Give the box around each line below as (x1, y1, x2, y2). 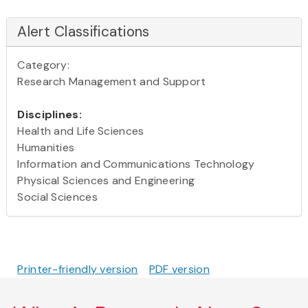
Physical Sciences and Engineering (17, 173, 195, 188)
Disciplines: (17, 107, 82, 122)
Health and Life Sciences (17, 123, 144, 138)
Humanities (17, 140, 75, 155)
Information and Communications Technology (17, 156, 255, 171)
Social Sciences (17, 189, 98, 204)
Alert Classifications (17, 21, 150, 41)
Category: (17, 57, 70, 72)
